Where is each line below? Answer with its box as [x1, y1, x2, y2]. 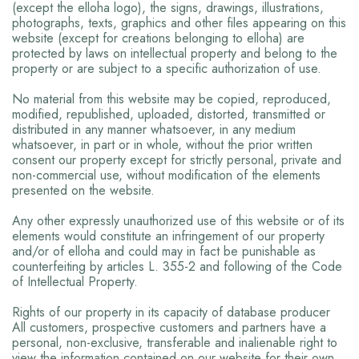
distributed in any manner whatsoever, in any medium [12, 120, 296, 139]
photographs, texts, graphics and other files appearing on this [12, 14, 346, 32]
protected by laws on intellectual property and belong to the [12, 44, 337, 63]
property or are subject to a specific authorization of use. [12, 59, 321, 78]
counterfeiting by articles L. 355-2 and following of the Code [12, 257, 342, 276]
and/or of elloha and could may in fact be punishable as [12, 242, 316, 260]
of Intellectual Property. [12, 272, 138, 291]
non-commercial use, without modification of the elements [12, 166, 321, 184]
